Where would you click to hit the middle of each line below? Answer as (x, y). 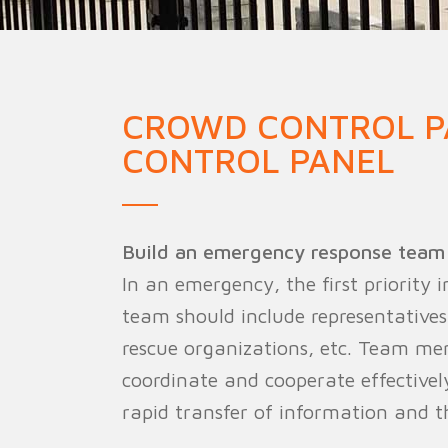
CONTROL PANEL (258, 160)
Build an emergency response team (283, 251)
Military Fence (232, 82)
